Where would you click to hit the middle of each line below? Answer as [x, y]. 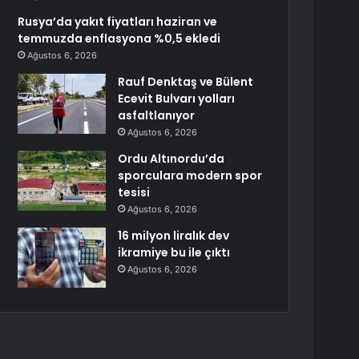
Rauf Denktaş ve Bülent [186, 82]
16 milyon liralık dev [174, 236]
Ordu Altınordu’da [171, 159]
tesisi [134, 192]
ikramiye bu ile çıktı [174, 252]
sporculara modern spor [190, 175]
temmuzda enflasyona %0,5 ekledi [119, 38]
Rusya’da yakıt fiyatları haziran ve [118, 22]
